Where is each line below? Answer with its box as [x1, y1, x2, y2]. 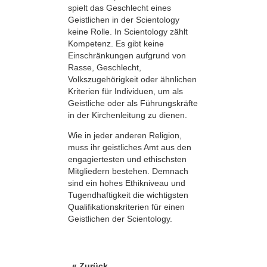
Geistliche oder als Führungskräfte [68, 98, 198, 108]
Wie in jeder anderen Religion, [68, 131, 182, 141]
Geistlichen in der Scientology [68, 15, 179, 25]
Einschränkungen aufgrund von [68, 51, 186, 61]
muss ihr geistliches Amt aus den [68, 142, 191, 153]
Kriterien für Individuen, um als [68, 86, 183, 97]
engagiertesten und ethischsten [68, 154, 187, 164]
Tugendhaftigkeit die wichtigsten [68, 190, 188, 200]
